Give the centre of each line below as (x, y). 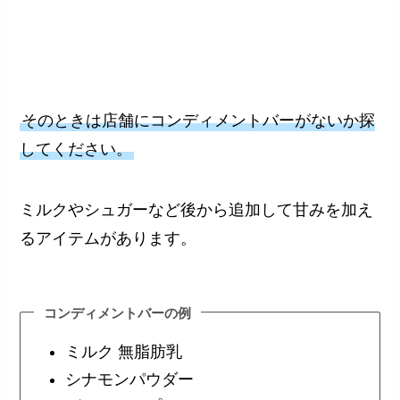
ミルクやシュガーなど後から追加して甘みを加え (197, 210)
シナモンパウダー (129, 379)
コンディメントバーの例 (118, 313)
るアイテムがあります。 (108, 239)
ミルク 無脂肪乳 (123, 352)
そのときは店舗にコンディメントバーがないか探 (199, 121)
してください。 (76, 150)
